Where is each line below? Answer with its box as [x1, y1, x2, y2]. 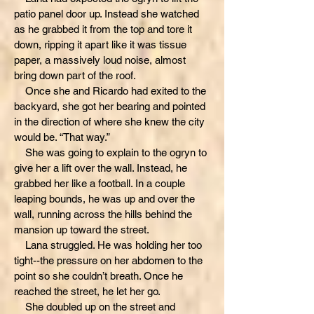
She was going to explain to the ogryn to [14, 146, 207, 158]
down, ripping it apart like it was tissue [14, 39, 186, 50]
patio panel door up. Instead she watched [14, 8, 199, 20]
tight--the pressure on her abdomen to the [14, 254, 203, 266]
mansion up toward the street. [14, 224, 149, 235]
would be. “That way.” [14, 131, 110, 143]
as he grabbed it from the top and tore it [14, 23, 192, 35]
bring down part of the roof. [14, 69, 136, 81]
